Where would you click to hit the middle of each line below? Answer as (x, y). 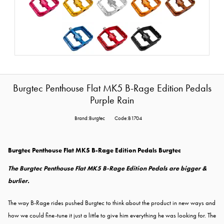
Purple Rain (112, 100)
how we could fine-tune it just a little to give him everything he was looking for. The (112, 215)
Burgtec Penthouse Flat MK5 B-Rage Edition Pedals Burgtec (94, 150)
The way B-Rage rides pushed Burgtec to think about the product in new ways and (112, 203)
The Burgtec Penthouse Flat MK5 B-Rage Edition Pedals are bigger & (107, 168)
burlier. (19, 181)
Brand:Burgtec (89, 118)
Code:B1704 (128, 118)
